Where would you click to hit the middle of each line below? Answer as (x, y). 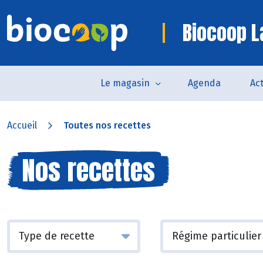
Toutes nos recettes (107, 125)
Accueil (22, 125)
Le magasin (125, 83)
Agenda (204, 83)
